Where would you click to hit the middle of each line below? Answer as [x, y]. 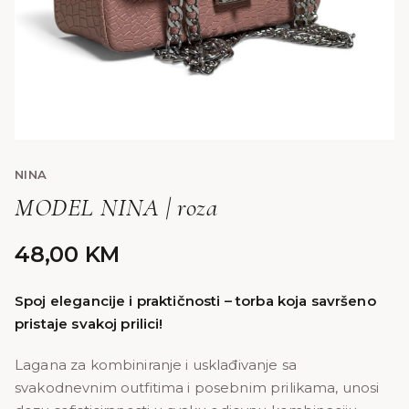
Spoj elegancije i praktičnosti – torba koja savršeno [195, 301]
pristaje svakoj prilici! [89, 324]
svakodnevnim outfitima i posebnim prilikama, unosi [197, 388]
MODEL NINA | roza [116, 207]
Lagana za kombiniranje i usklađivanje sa [156, 365]
